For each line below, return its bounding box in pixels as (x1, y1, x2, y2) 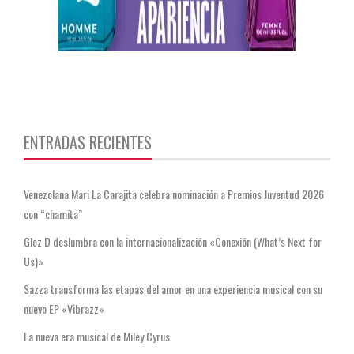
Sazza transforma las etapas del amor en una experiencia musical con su (24, 281, 322, 297)
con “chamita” (24, 205, 82, 222)
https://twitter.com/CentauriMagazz (24, 85, 176, 101)
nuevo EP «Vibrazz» (24, 300, 104, 317)
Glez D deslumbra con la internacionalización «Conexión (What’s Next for (24, 233, 322, 250)
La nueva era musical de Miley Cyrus (24, 328, 175, 345)
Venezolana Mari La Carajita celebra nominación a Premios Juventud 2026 (24, 186, 324, 202)
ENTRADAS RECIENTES (24, 130, 152, 154)
